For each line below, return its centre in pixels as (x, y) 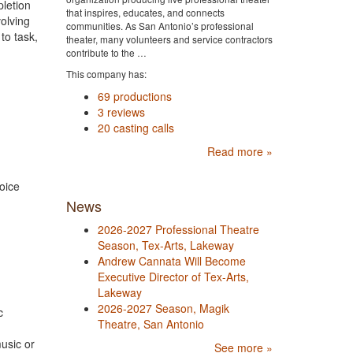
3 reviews (121, 112)
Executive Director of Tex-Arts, (173, 277)
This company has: (106, 74)
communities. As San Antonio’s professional (160, 26)
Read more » (240, 152)
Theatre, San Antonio (150, 324)
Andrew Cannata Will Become (171, 261)
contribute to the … (106, 53)
